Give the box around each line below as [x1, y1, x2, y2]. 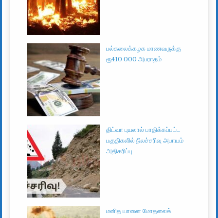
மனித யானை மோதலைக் [106, 207, 172, 215]
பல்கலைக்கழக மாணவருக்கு [106, 44, 182, 52]
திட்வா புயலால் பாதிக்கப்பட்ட [106, 126, 181, 133]
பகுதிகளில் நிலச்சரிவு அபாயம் [106, 136, 184, 144]
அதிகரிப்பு [106, 147, 133, 155]
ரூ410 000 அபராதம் [106, 55, 162, 63]
